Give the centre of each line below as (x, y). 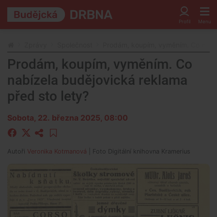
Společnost (75, 45)
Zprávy (36, 45)
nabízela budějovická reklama (97, 80)
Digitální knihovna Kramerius (149, 151)
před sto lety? (48, 96)
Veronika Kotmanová (57, 151)
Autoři (17, 151)
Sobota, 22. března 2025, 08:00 (68, 118)
